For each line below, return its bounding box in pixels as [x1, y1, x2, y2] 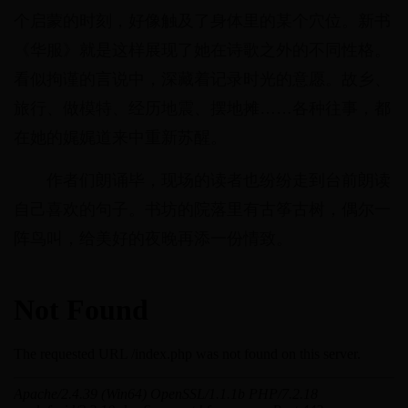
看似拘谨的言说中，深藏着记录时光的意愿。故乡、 [14, 70, 391, 89]
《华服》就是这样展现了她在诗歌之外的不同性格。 [14, 41, 391, 60]
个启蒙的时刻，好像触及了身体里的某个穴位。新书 [14, 12, 391, 31]
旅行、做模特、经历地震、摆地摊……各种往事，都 [14, 99, 391, 118]
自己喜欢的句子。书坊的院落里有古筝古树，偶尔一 [14, 200, 391, 219]
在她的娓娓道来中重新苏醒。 [14, 128, 227, 148]
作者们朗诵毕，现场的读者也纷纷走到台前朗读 [46, 171, 391, 190]
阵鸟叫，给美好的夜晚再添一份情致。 [14, 229, 292, 249]
